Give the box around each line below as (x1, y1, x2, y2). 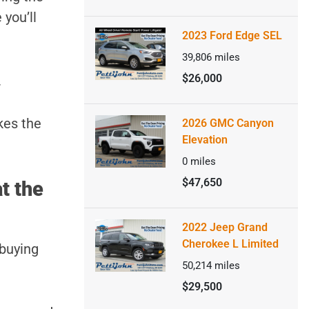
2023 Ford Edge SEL (181, 29, 282, 42)
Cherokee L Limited (181, 237, 279, 250)
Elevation (181, 133, 228, 146)
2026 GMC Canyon (181, 117, 274, 130)
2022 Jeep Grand (181, 221, 268, 234)
